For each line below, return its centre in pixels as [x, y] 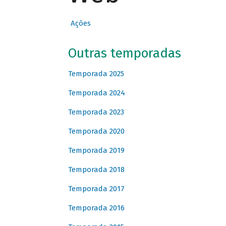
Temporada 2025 [96, 74]
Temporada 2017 [96, 189]
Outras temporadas [124, 53]
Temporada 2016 [96, 208]
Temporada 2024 [96, 93]
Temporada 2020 [96, 131]
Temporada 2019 [96, 151]
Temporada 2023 [96, 112]
